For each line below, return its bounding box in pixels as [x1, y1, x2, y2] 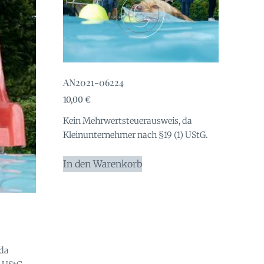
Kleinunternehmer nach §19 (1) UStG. [62, 129, 207, 140]
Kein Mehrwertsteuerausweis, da [62, 115, 192, 126]
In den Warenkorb [62, 157, 142, 170]
